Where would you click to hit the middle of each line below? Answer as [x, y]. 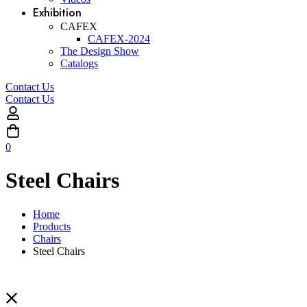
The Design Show [100, 51]
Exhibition [57, 13]
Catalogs [79, 63]
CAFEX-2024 [119, 39]
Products [52, 226]
